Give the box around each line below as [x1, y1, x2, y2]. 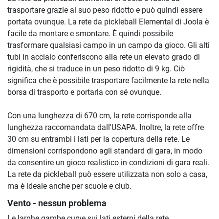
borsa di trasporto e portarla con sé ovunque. [7, 87, 161, 97]
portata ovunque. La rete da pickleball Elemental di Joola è [7, 17, 209, 26]
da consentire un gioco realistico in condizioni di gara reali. [7, 157, 209, 167]
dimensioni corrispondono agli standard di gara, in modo [7, 146, 202, 155]
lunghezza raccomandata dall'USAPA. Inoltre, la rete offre [7, 122, 204, 132]
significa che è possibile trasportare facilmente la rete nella [7, 75, 209, 85]
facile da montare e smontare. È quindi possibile [7, 28, 173, 38]
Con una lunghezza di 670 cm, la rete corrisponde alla [7, 110, 192, 120]
